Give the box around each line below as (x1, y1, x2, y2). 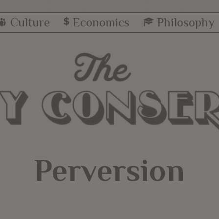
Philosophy (157, 15, 215, 29)
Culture (10, 15, 50, 29)
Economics (72, 15, 130, 29)
